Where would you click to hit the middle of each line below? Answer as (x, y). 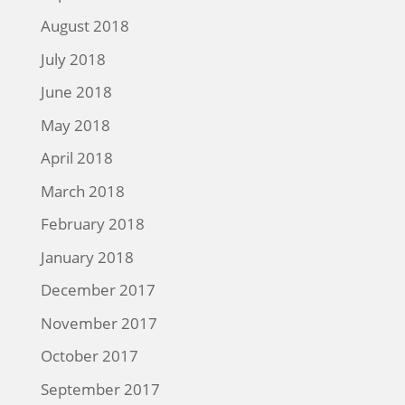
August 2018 (85, 26)
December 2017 (98, 290)
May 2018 (75, 125)
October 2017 (89, 356)
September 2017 (100, 389)
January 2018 (87, 257)
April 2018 (76, 158)
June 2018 (76, 92)
